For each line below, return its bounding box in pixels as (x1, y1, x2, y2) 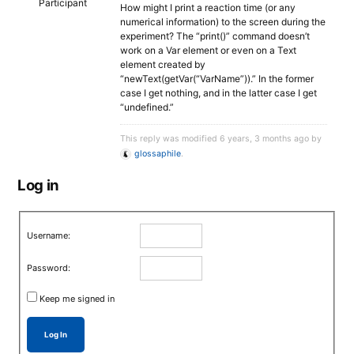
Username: (27, 229, 71, 241)
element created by (120, 58, 205, 70)
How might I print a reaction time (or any (120, 2, 296, 13)
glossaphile (134, 149, 181, 159)
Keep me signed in (40, 292, 115, 304)
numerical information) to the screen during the (120, 16, 326, 28)
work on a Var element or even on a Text (120, 44, 296, 56)
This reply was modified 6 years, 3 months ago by (120, 134, 322, 144)
